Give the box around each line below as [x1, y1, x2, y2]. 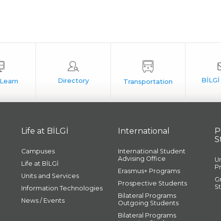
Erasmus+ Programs [118, 167, 180, 175]
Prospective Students [118, 180, 187, 187]
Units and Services [21, 172, 79, 180]
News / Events [21, 197, 65, 204]
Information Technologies [21, 184, 103, 192]
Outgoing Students [118, 199, 179, 207]
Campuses [21, 147, 55, 155]
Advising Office [118, 155, 166, 162]
